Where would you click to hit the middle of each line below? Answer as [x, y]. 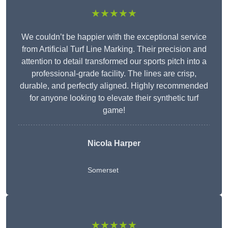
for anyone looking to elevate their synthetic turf [114, 98]
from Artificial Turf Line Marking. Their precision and [114, 49]
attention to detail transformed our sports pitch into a [114, 62]
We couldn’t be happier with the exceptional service [114, 37]
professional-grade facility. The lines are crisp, [114, 74]
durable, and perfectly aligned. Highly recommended [114, 86]
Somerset [103, 170]
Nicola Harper [114, 144]
